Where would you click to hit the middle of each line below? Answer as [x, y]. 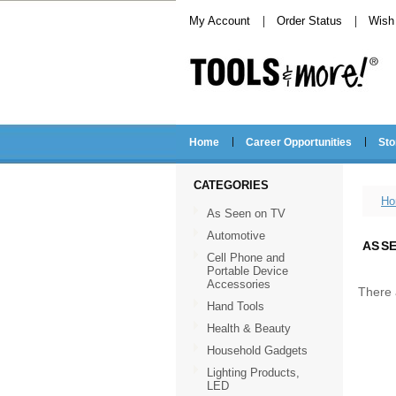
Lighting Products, [253, 373]
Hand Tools [236, 306]
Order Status [309, 21]
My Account [220, 21]
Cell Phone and [246, 258]
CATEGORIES [231, 185]
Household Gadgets [257, 350]
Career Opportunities [299, 142]
